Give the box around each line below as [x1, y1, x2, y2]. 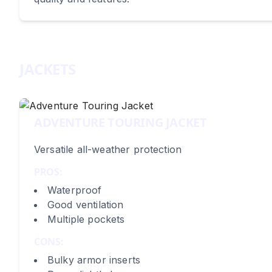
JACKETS [19, 59, 76, 79]
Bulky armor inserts [47, 254, 141, 266]
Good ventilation [47, 199, 124, 211]
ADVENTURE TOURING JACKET [34, 114, 207, 131]
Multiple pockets [47, 213, 125, 225]
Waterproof [47, 184, 102, 196]
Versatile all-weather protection [34, 143, 182, 155]
